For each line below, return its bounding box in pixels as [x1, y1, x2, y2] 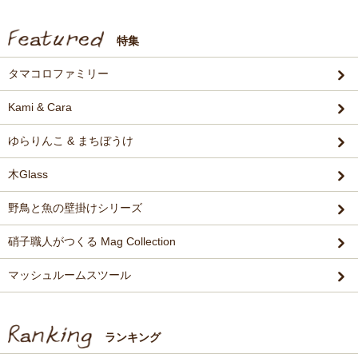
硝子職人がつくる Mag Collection [8, 235, 176, 248]
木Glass [8, 168, 48, 181]
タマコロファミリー [8, 67, 109, 80]
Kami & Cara [8, 101, 72, 113]
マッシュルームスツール [8, 268, 131, 281]
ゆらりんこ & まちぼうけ [8, 134, 133, 147]
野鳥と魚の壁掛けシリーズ [8, 201, 142, 214]
